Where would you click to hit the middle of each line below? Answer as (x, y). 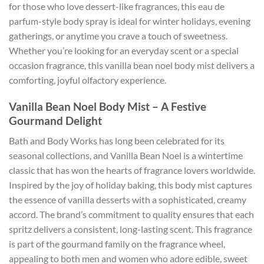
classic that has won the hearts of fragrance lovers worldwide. (132, 170)
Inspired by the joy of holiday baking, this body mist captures (131, 185)
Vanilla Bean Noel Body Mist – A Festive (108, 106)
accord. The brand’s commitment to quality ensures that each (131, 214)
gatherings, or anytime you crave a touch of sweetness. (118, 36)
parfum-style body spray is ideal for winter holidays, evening (130, 21)
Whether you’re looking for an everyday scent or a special (124, 51)
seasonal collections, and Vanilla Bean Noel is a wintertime (126, 156)
